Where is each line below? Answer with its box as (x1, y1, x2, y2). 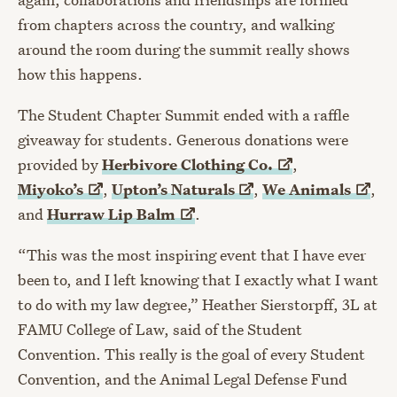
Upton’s (111, 179, 171, 200)
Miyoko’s (18, 179, 83, 200)
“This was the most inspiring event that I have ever (18, 245, 366, 266)
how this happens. (18, 64, 143, 84)
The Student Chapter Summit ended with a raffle (18, 105, 349, 126)
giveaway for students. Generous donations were (18, 129, 348, 151)
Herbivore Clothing (102, 154, 248, 175)
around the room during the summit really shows (18, 39, 350, 59)
